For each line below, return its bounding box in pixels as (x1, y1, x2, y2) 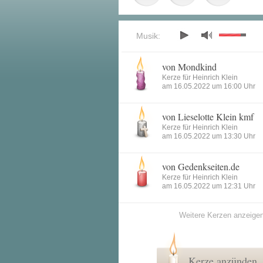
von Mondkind (162, 60, 217, 73)
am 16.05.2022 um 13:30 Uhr (162, 132, 255, 140)
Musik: (136, 31, 160, 41)
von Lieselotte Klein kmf (162, 110, 254, 123)
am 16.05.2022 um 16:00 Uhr (162, 82, 255, 90)
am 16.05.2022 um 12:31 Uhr (162, 182, 255, 190)
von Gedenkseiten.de (162, 160, 240, 173)
